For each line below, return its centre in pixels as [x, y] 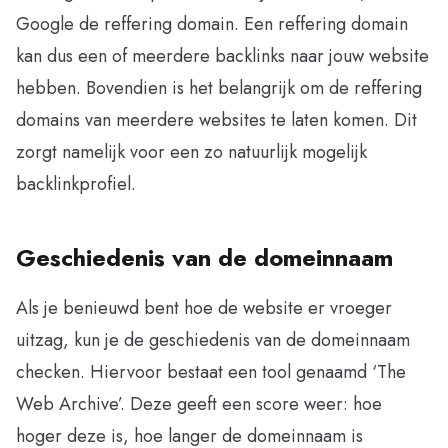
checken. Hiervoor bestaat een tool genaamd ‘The [211, 371]
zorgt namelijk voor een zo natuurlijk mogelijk [191, 151]
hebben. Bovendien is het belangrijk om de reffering [219, 87]
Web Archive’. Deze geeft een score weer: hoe [199, 403]
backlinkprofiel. [78, 183]
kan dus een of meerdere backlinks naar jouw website [222, 55]
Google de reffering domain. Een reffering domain [212, 23]
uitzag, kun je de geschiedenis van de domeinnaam [213, 339]
